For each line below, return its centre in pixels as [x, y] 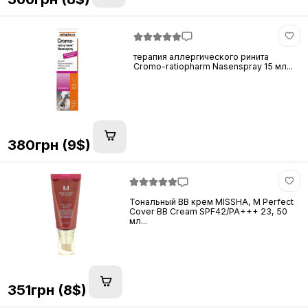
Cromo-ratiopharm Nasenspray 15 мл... [213, 66]
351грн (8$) [47, 290]
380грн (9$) [49, 144]
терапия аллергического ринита [201, 56]
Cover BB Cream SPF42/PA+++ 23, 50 [209, 212]
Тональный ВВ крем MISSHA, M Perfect [212, 202]
